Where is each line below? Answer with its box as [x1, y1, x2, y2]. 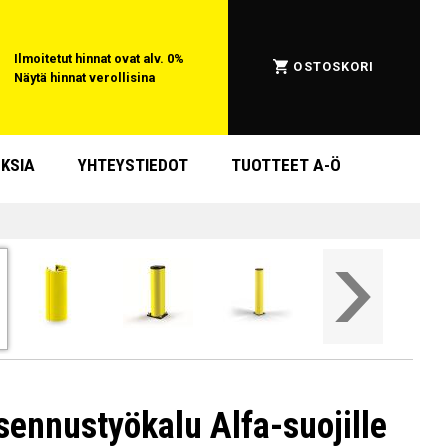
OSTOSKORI [293, 59, 375, 75]
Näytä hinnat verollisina [14, 69, 156, 85]
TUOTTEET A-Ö [231, 155, 342, 176]
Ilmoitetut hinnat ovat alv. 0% [14, 50, 185, 66]
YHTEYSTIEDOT [78, 155, 189, 176]
